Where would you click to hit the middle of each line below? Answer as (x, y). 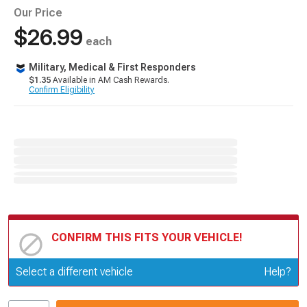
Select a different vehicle (74, 272)
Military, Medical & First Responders (112, 67)
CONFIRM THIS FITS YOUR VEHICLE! (147, 237)
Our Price (38, 13)
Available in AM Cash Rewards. (110, 80)
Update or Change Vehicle (114, 269)
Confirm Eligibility (62, 90)
